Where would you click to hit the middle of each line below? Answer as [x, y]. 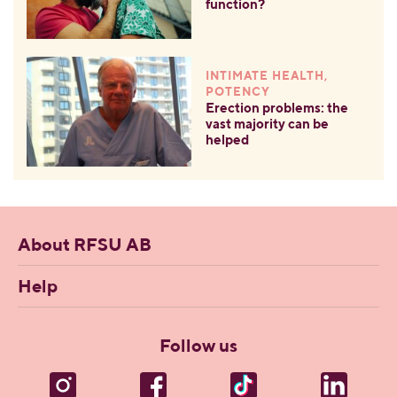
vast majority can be [267, 125]
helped [227, 141]
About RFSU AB [85, 246]
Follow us [198, 347]
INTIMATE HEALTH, [266, 77]
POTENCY [237, 93]
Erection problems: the [276, 109]
